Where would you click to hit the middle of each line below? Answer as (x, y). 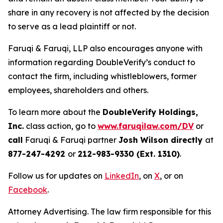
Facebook (28, 189)
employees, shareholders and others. (78, 90)
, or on (171, 175)
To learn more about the (55, 112)
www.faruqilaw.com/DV (146, 126)
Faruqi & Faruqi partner (71, 140)
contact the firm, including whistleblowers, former (102, 76)
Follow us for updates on (56, 175)
